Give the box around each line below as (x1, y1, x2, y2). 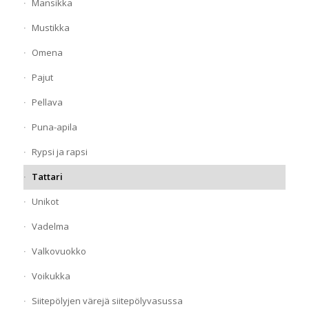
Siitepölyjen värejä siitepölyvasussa (31, 294, 183, 307)
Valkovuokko (31, 244, 86, 257)
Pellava (31, 95, 63, 108)
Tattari (31, 170, 63, 183)
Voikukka (31, 269, 70, 282)
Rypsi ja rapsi (31, 145, 88, 158)
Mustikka (31, 21, 70, 34)
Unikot (31, 195, 59, 208)
